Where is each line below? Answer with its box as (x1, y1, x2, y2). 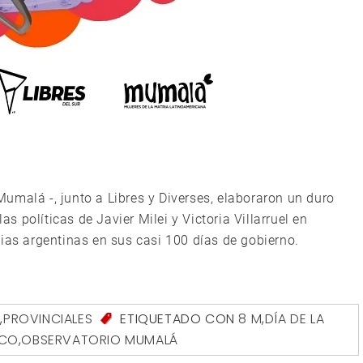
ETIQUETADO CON (116, 310, 239, 328)
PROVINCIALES (3, 310, 93, 328)
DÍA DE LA (264, 310, 325, 328)
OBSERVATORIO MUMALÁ (21, 331, 178, 350)
